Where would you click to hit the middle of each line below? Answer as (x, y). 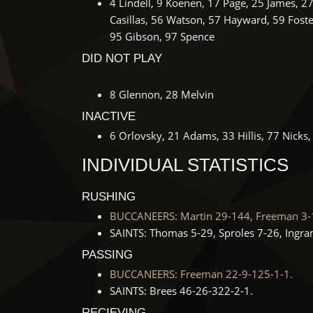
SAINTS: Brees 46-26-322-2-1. (181, 291)
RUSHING (109, 197)
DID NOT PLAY (122, 58)
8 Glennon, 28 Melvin (162, 94)
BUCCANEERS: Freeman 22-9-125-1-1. (201, 274)
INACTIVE (109, 116)
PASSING (107, 255)
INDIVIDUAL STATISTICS (185, 165)
